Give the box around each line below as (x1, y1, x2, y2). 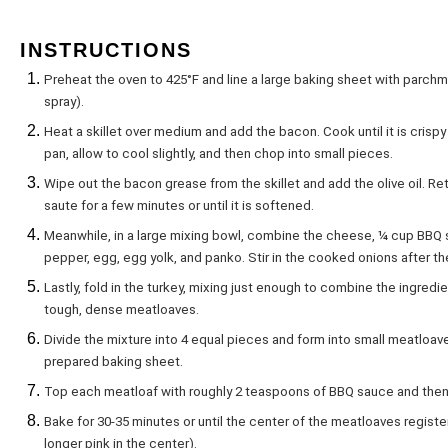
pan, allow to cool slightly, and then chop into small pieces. (44, 146, 393, 161)
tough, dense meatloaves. (44, 302, 199, 317)
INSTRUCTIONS (20, 39, 192, 61)
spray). (44, 94, 84, 109)
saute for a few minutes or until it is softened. (44, 198, 314, 213)
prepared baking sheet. (44, 354, 183, 369)
